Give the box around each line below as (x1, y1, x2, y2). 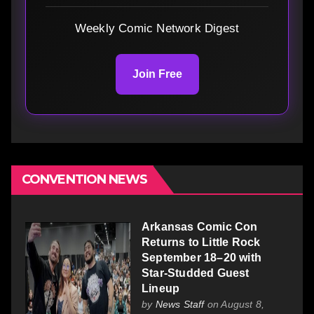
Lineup (142, 282, 180, 294)
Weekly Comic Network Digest (74, 21, 240, 35)
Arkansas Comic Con (142, 220, 258, 233)
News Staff (155, 298, 205, 310)
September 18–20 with (142, 251, 261, 264)
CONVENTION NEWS (22, 171, 148, 187)
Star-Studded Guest (142, 266, 250, 279)
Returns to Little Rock (142, 235, 261, 248)
